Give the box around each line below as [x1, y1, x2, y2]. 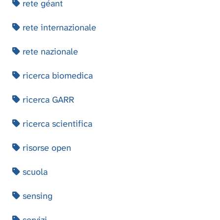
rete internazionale [20, 22, 96, 34]
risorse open [20, 142, 71, 154]
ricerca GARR [20, 94, 74, 106]
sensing [20, 190, 53, 202]
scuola [20, 166, 48, 178]
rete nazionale [20, 46, 78, 58]
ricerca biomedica [20, 70, 93, 82]
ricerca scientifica [20, 118, 92, 130]
